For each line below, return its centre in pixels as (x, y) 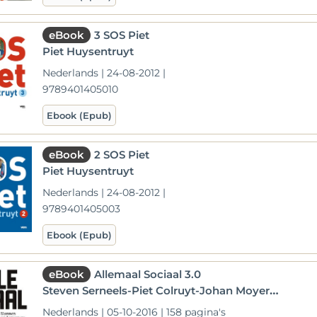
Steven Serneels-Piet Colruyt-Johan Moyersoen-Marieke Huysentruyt (156, 290)
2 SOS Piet (122, 155)
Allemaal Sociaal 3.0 (148, 274)
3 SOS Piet (122, 35)
